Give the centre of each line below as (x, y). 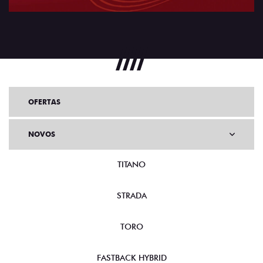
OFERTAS (44, 102)
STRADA (131, 196)
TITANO (131, 165)
